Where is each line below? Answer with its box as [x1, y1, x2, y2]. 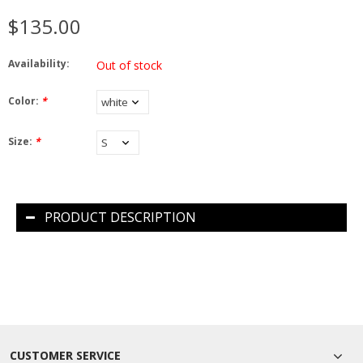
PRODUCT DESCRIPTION [45, 207, 196, 226]
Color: [8, 93, 41, 108]
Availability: [8, 56, 70, 70]
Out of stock [96, 57, 162, 73]
